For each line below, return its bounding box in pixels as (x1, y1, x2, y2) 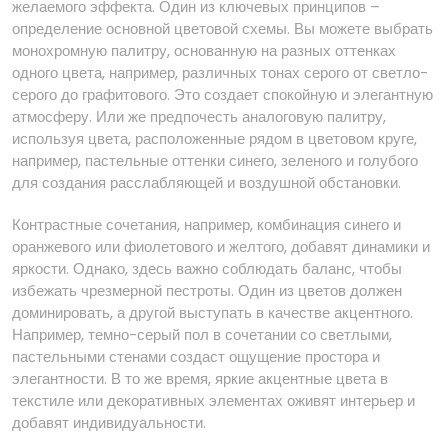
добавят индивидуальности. (12, 412, 206, 433)
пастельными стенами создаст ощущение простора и (12, 346, 380, 367)
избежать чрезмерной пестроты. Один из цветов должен (12, 280, 402, 301)
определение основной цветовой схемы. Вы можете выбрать (12, 18, 433, 39)
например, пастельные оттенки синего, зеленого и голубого (12, 150, 418, 171)
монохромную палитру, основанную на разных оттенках (12, 40, 396, 61)
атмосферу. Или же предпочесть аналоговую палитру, (12, 106, 386, 127)
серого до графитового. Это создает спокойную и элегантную (12, 84, 433, 105)
